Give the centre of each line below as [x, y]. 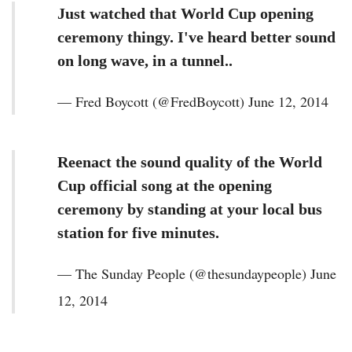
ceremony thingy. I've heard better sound [196, 37]
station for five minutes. [138, 233]
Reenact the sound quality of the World [190, 162]
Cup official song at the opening [165, 185]
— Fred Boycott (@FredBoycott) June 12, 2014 [193, 101]
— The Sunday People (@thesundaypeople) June [197, 273]
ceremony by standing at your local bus [190, 209]
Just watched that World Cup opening [185, 13]
